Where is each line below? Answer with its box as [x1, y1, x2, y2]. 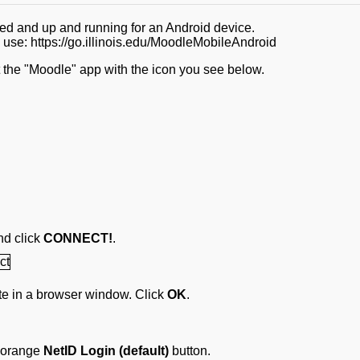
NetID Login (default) [43, 344, 169, 358]
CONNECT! [43, 231, 112, 246]
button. [169, 344, 211, 358]
